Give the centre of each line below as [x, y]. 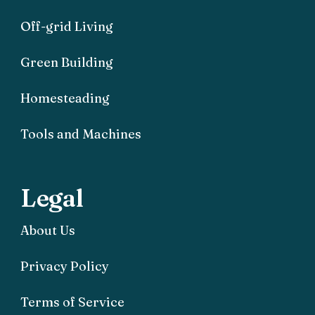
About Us [48, 230]
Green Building [67, 62]
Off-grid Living [67, 26]
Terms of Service [72, 302]
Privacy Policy [65, 266]
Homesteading [65, 98]
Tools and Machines [81, 134]
